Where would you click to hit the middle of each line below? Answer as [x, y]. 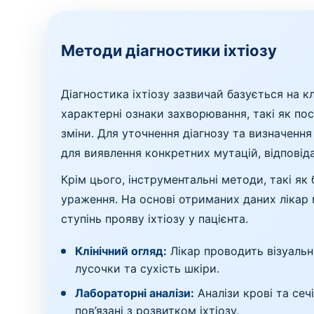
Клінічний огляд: [121, 251]
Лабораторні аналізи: [135, 293]
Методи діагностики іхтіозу [169, 51]
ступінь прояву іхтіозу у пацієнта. [155, 219]
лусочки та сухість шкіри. [148, 269]
